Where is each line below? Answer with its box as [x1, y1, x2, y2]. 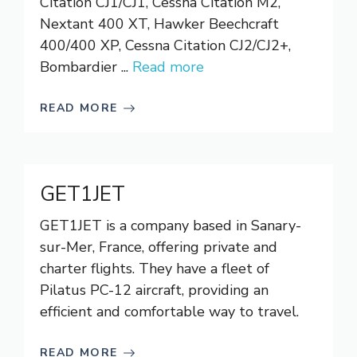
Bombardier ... [40, 57, 132, 76]
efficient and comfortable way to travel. [40, 302, 299, 321]
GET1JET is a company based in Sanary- [40, 216, 301, 235]
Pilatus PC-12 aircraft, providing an [40, 280, 269, 300]
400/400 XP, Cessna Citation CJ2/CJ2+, [40, 36, 291, 55]
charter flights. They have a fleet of [40, 259, 269, 278]
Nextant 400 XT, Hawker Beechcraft [40, 14, 279, 33]
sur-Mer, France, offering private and [40, 237, 277, 257]
